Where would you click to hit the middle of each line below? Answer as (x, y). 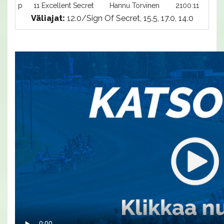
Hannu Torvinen (134, 5)
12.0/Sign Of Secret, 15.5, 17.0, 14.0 (129, 18)
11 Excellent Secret (63, 5)
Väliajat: (48, 18)
